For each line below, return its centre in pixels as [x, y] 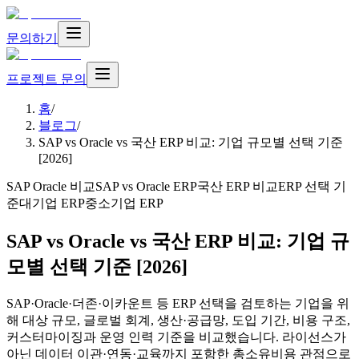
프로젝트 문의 [46, 79]
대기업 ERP [52, 203]
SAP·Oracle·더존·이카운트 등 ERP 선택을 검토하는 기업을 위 [178, 303]
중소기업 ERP [124, 203]
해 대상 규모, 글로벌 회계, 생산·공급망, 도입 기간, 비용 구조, [178, 320]
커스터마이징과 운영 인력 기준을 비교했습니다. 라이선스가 [176, 337]
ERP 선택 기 [312, 186]
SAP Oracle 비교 [51, 186]
